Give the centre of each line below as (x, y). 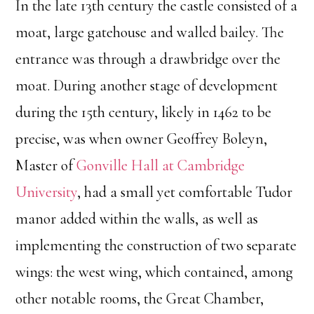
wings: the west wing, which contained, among (155, 272)
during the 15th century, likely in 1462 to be (144, 112)
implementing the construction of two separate (156, 246)
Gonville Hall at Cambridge (161, 166)
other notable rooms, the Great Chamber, (140, 299)
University (47, 192)
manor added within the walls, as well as (137, 219)
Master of (46, 166)
